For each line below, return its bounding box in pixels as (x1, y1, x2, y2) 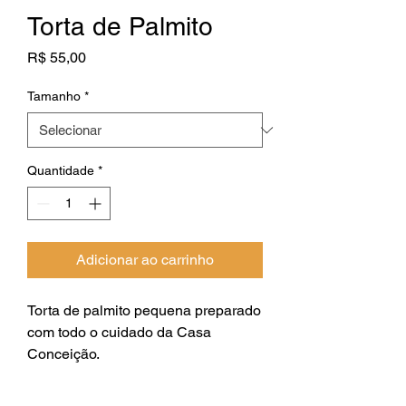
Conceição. (27, 345, 100, 363)
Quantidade (27, 163, 94, 179)
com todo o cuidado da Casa (27, 324, 211, 342)
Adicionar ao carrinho (76, 251, 214, 269)
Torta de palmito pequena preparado (27, 302, 261, 320)
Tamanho (27, 89, 81, 104)
